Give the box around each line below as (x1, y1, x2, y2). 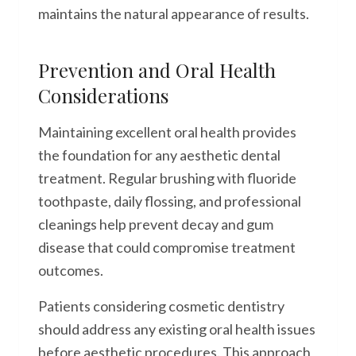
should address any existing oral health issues (38, 320, 315, 338)
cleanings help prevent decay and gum (38, 215, 273, 233)
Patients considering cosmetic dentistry (38, 297, 284, 315)
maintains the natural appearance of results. (38, 5, 309, 22)
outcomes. (38, 261, 103, 279)
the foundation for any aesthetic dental (38, 146, 281, 164)
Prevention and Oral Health (38, 57, 276, 83)
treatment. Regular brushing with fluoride (38, 169, 296, 187)
